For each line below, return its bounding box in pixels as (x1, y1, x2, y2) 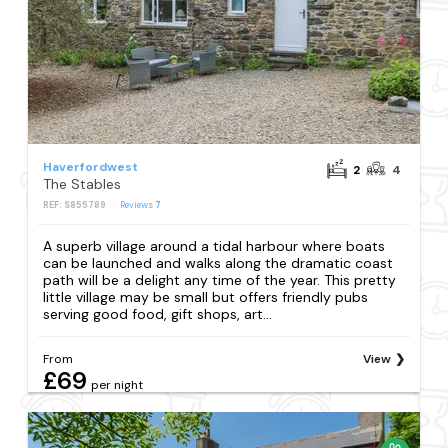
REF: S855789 (43, 199, 107, 212)
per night (91, 376, 144, 393)
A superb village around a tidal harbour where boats (43, 236, 386, 255)
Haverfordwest (43, 159, 139, 176)
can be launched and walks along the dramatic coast (43, 253, 394, 272)
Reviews (120, 199, 156, 212)
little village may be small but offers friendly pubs (43, 287, 369, 306)
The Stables (43, 175, 122, 194)
